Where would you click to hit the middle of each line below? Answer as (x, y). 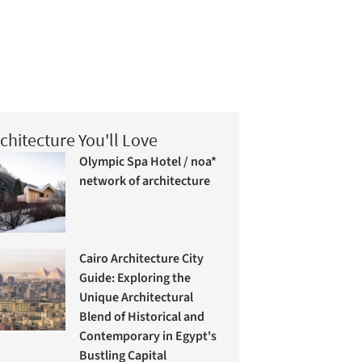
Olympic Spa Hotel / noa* (148, 161)
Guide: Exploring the (135, 278)
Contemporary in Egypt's (148, 337)
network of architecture (145, 181)
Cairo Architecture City (142, 259)
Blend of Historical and (142, 317)
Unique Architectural (137, 298)
